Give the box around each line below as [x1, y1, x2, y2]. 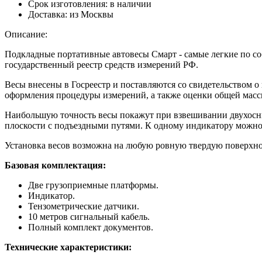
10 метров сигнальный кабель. [28, 211, 150, 222]
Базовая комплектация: [5, 160, 106, 170]
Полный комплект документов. [28, 222, 153, 232]
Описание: [5, 29, 47, 39]
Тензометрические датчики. [28, 201, 139, 211]
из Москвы [67, 9, 113, 19]
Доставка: [28, 9, 67, 19]
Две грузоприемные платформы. [28, 180, 158, 190]
